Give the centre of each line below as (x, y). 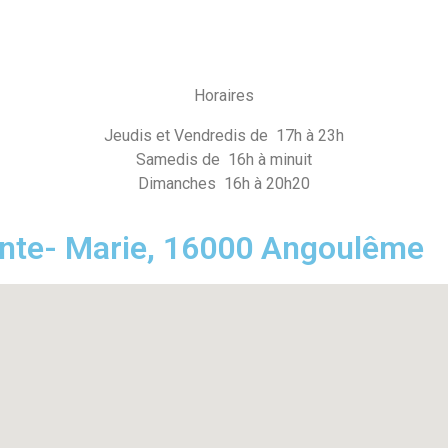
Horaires (224, 96)
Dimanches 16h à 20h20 (224, 184)
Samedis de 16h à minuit (224, 160)
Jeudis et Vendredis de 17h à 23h (224, 136)
